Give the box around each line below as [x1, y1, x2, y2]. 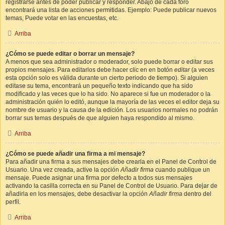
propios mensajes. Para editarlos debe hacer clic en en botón [6, 66, 174, 73]
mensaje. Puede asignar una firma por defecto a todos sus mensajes [6, 174, 192, 181]
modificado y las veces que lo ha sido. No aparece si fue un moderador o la [6, 90, 210, 97]
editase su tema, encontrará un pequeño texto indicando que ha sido [6, 82, 193, 89]
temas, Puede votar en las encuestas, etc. [6, 15, 119, 22]
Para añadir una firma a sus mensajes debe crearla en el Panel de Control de [6, 158, 216, 165]
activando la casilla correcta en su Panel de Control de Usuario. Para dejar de [6, 182, 217, 189]
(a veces [190, 66, 214, 73]
